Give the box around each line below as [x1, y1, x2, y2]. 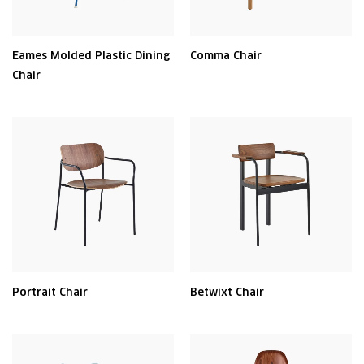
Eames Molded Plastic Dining [12, 49, 170, 63]
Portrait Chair [12, 285, 88, 299]
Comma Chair [190, 49, 262, 63]
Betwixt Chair [190, 285, 264, 299]
